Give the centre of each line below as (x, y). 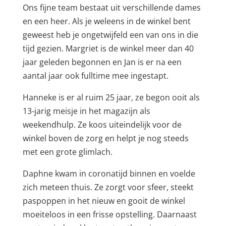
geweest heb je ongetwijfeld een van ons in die (110, 35)
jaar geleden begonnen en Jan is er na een (102, 62)
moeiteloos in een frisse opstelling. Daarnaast (109, 214)
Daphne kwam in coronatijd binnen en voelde (109, 173)
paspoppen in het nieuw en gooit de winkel (104, 201)
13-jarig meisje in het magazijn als (86, 111)
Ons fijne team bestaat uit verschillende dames (111, 7)
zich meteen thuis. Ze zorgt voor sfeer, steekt (108, 187)
